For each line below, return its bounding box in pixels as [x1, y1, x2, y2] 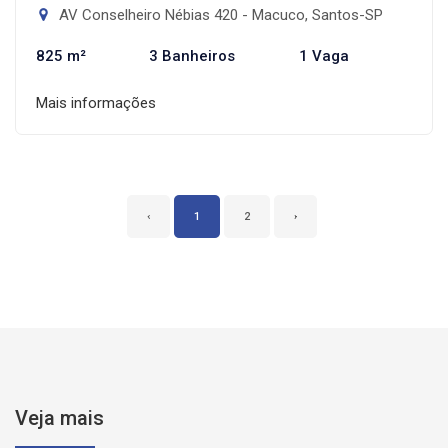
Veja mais [15, 405, 104, 430]
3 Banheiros [149, 46, 236, 65]
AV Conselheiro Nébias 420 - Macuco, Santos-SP [55, 5, 383, 24]
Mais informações [36, 93, 156, 112]
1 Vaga [298, 46, 349, 65]
